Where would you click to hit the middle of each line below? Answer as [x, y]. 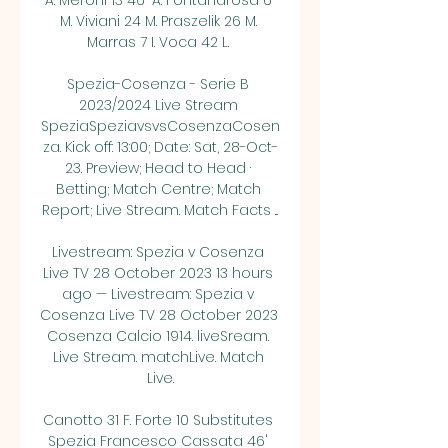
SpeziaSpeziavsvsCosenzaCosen [160, 126]
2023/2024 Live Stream [158, 105]
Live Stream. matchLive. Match [158, 357]
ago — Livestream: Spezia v [158, 294]
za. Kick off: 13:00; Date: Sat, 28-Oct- [160, 147]
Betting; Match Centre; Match [158, 189]
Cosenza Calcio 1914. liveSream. [158, 336]
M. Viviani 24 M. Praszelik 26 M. [158, 21]
